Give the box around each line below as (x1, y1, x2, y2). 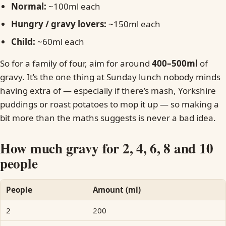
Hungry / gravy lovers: (11, 18, 107, 30)
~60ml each (35, 36, 85, 47)
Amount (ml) (92, 185, 141, 195)
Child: (11, 36, 36, 47)
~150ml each (106, 18, 161, 30)
